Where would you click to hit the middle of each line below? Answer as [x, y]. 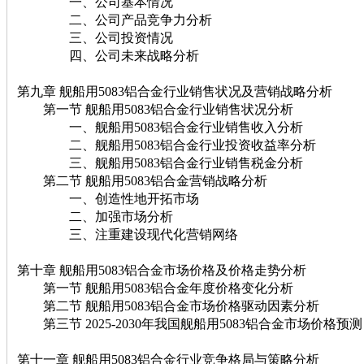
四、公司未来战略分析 [108, 55]
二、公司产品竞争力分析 [115, 19]
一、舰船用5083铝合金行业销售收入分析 [160, 127]
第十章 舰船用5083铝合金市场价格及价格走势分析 [162, 270]
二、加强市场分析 [95, 216]
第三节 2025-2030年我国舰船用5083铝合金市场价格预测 [190, 323]
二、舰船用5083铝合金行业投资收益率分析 [167, 145]
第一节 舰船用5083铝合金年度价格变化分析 [155, 288]
